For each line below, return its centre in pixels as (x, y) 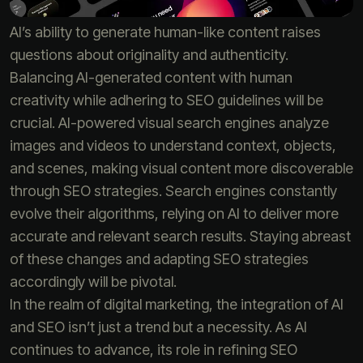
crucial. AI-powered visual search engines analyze (169, 122)
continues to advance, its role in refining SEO (154, 349)
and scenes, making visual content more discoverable (181, 168)
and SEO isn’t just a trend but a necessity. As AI (158, 327)
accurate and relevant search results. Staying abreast (180, 236)
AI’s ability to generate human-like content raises (165, 32)
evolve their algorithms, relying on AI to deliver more (174, 213)
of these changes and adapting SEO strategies (159, 258)
